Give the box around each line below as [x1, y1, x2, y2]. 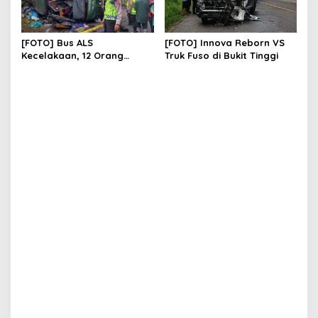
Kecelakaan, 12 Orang [21, 50, 124, 62]
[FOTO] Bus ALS [21, 37, 93, 49]
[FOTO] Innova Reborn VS [164, 37, 285, 49]
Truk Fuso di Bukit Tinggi [164, 50, 278, 62]
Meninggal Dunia [21, 62, 99, 75]
